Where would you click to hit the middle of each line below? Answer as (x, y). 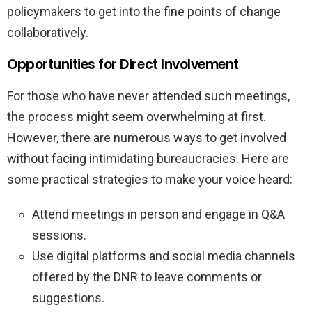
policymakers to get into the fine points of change (144, 11)
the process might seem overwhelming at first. (136, 116)
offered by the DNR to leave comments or (147, 276)
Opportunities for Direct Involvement (123, 64)
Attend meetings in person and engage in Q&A (158, 214)
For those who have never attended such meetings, (148, 95)
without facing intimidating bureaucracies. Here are (148, 158)
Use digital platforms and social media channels (164, 256)
